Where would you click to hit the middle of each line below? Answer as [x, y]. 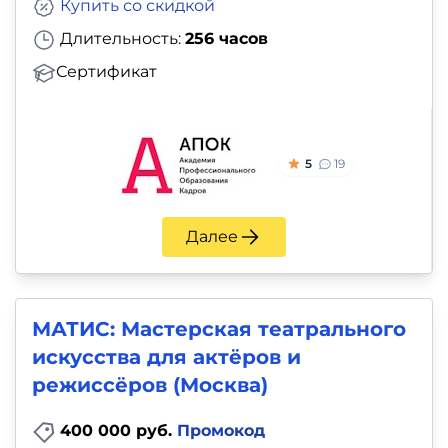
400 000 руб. [118, 430]
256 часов [226, 39]
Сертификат [106, 71]
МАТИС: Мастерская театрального [219, 328]
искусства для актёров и [166, 356]
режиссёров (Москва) [150, 384]
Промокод [221, 430]
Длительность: [120, 39]
